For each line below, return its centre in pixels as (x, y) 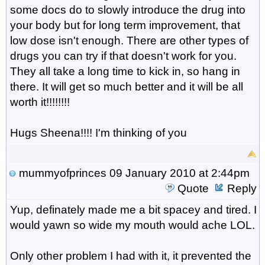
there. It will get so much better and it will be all (126, 86)
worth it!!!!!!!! (40, 102)
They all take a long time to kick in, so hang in (125, 71)
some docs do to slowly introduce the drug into (127, 9)
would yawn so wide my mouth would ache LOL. (132, 225)
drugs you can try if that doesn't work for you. (123, 56)
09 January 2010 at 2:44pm (178, 173)
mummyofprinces (62, 173)
